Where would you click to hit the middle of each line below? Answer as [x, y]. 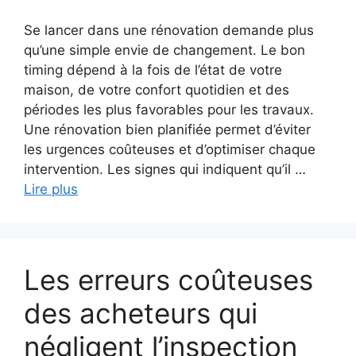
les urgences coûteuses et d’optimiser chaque [170, 150]
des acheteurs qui [141, 313]
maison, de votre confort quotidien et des [157, 90]
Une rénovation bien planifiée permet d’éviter [167, 130]
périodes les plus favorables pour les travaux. [169, 110]
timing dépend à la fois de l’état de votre [153, 70]
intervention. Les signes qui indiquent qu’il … [165, 170]
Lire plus [51, 190]
